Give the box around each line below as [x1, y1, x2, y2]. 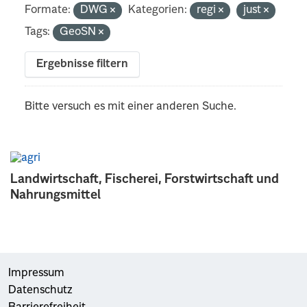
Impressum [8, 267, 64, 279]
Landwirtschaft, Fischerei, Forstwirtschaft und [10, 173, 279, 186]
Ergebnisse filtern [36, 58, 129, 70]
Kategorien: [128, 4, 188, 16]
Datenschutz [8, 284, 73, 296]
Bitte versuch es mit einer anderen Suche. [25, 101, 237, 112]
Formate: [25, 4, 71, 16]
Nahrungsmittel [10, 188, 101, 201]
